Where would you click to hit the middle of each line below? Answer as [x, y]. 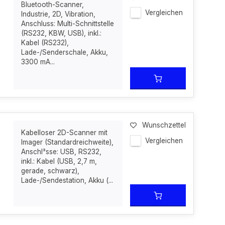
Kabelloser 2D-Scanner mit [65, 133]
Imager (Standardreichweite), [68, 142]
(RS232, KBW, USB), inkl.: [62, 33]
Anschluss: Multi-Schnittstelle [68, 24]
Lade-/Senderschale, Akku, [65, 52]
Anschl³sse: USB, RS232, [62, 152]
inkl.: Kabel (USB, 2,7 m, [59, 161]
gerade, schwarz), [50, 171]
